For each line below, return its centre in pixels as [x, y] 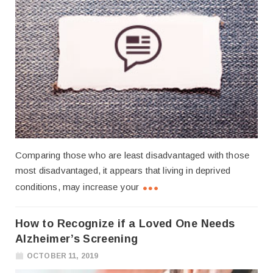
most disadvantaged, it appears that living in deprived [123, 171]
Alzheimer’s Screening [77, 239]
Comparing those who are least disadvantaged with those [133, 155]
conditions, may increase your [77, 187]
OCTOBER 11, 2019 [62, 256]
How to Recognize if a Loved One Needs [125, 224]
